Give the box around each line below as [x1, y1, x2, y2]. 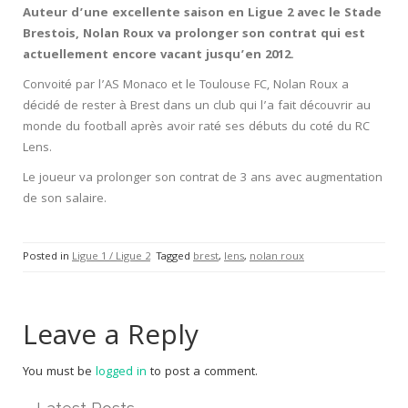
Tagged [156, 249, 193, 266]
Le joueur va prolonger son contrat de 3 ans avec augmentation [23, 168, 382, 189]
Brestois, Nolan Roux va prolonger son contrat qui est [23, 25, 365, 45]
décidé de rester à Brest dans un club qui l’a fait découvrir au [23, 97, 371, 117]
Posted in [23, 249, 72, 266]
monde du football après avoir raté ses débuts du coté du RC [23, 117, 370, 138]
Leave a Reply [23, 315, 199, 362]
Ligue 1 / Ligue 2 [72, 249, 150, 266]
